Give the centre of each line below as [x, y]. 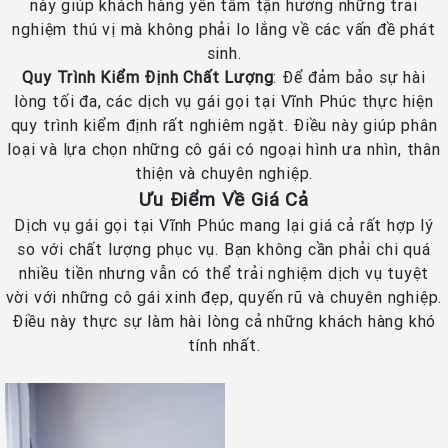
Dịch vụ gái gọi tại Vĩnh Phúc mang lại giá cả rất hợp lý [224, 224]
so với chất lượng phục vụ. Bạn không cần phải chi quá [224, 248]
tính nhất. [224, 344]
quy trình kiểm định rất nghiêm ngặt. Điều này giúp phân [224, 124]
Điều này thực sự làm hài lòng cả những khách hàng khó [224, 320]
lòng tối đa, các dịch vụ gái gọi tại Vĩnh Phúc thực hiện [224, 100]
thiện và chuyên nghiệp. [224, 172]
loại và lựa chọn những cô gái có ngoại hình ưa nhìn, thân [224, 148]
